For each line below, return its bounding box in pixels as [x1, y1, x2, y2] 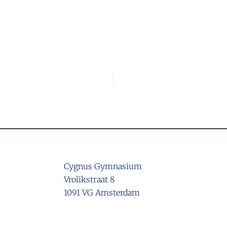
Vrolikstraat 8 [63, 174, 115, 184]
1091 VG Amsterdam [63, 187, 140, 198]
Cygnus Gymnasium [63, 161, 142, 171]
